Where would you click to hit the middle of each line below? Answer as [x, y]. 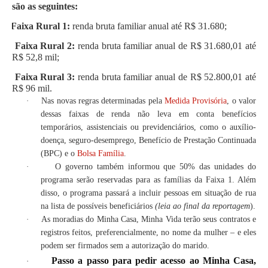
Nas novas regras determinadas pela [103, 101]
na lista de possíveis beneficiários [98, 206]
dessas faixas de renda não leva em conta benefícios [148, 114]
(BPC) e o [59, 154]
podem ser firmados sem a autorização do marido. [125, 246]
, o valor [242, 101]
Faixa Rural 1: [40, 26]
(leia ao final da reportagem [202, 206]
